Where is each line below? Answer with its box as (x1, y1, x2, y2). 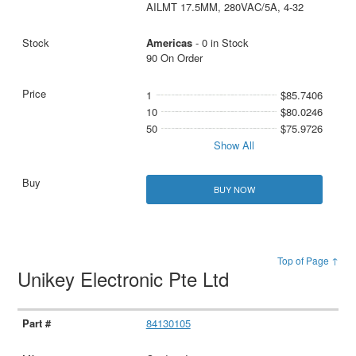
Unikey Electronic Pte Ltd (17, 264, 235, 292)
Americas (145, 34, 192, 50)
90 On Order (145, 49, 203, 65)
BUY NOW (213, 182, 255, 195)
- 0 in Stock (192, 34, 249, 50)
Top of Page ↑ (277, 253, 339, 267)
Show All (214, 137, 255, 153)
